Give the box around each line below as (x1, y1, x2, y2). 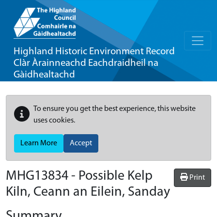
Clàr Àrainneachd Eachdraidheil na (14, 58, 158, 68)
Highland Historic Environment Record (14, 46, 175, 57)
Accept (70, 139, 92, 147)
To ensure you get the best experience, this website (33, 105, 196, 113)
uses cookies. (33, 117, 75, 124)
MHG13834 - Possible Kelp (6, 170, 153, 183)
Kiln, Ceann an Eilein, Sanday (6, 186, 170, 199)
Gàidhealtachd (14, 70, 75, 80)
